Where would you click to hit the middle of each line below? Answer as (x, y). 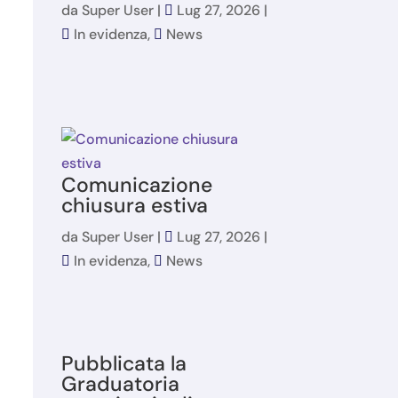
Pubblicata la (123, 364)
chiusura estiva (134, 206)
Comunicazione (136, 185)
